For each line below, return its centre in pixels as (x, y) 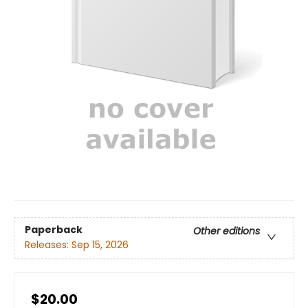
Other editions (227, 231)
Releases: (48, 244)
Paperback (54, 229)
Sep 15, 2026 (100, 244)
